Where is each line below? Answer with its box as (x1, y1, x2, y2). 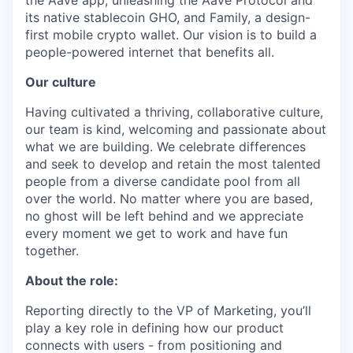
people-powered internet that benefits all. (25, 44, 274, 60)
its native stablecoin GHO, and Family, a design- (25, 9, 310, 25)
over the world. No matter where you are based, (25, 191, 313, 206)
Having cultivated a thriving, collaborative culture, (25, 104, 323, 120)
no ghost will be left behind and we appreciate (25, 208, 303, 224)
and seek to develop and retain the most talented (25, 156, 321, 172)
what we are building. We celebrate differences (25, 139, 306, 154)
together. (25, 243, 79, 258)
